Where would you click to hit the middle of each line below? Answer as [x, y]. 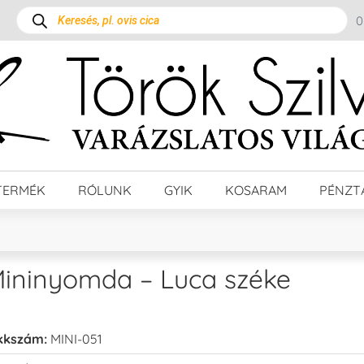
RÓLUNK [105, 190]
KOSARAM [256, 190]
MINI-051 [76, 338]
